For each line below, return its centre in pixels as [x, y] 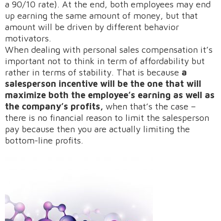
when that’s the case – [149, 106]
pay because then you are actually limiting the [97, 129]
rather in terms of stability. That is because [93, 72]
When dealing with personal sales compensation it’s [109, 50]
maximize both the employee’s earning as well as [110, 95]
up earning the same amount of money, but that [101, 16]
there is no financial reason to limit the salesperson [107, 118]
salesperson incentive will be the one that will [103, 84]
